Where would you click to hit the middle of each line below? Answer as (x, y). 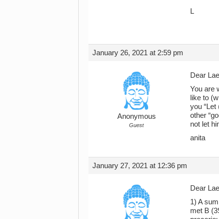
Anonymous (136, 116)
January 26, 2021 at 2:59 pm (138, 53)
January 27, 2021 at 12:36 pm (140, 165)
